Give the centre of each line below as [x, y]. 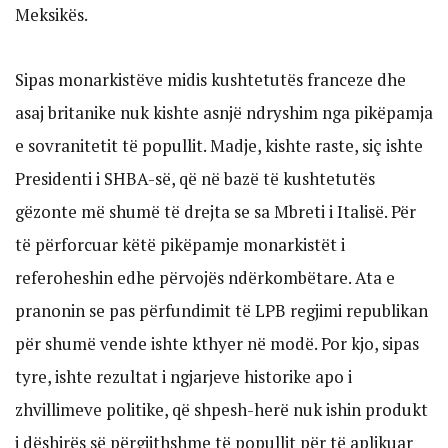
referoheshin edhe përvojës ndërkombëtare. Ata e [205, 278]
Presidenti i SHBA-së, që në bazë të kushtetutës [195, 179]
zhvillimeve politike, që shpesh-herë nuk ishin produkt [221, 410]
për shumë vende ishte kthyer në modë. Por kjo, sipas [217, 344]
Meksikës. [51, 15]
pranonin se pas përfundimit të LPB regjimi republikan [221, 311]
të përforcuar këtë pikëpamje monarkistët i [180, 245]
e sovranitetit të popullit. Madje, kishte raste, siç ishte [219, 146]
